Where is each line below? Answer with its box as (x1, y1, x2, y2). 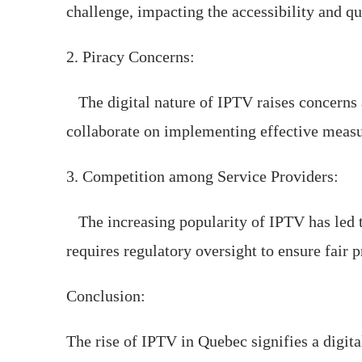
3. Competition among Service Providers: (66, 167, 339, 185)
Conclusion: (66, 287, 145, 305)
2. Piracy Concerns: (66, 48, 195, 65)
